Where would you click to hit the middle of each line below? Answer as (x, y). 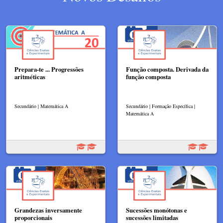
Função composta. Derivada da (167, 69)
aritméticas (30, 77)
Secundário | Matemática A (41, 106)
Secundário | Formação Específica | (161, 106)
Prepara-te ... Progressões (49, 69)
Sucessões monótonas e (157, 210)
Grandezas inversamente (48, 210)
